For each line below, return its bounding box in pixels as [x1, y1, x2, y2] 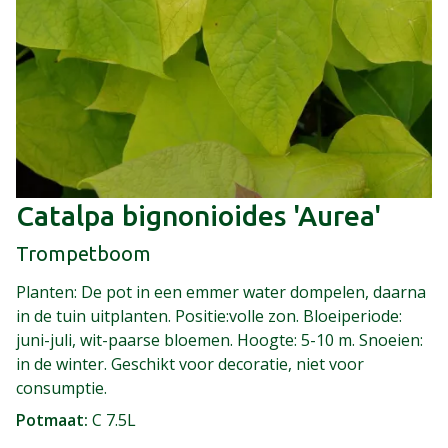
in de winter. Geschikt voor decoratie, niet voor [16, 352, 364, 375]
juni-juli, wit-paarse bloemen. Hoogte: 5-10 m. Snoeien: [16, 328, 423, 351]
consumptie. [16, 376, 107, 399]
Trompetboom [16, 241, 151, 265]
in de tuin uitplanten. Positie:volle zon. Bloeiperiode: [16, 304, 402, 327]
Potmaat [16, 408, 84, 431]
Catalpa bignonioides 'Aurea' [16, 199, 381, 231]
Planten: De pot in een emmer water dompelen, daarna [16, 280, 426, 303]
